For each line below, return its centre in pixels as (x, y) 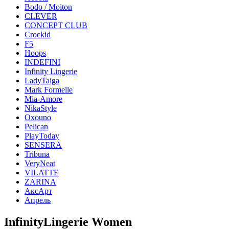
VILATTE (42, 173)
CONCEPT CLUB (56, 25)
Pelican (36, 127)
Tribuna (37, 154)
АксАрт (38, 191)
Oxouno (38, 117)
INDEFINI (42, 62)
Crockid (38, 35)
